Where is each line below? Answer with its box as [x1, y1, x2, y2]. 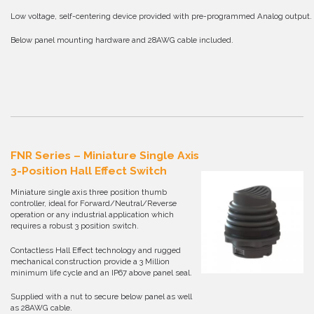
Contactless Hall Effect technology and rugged [11, 245, 181, 255]
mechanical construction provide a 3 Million [11, 256, 170, 266]
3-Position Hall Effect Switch [11, 164, 167, 178]
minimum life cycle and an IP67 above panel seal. [11, 267, 192, 278]
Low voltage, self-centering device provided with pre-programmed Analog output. [11, 11, 312, 22]
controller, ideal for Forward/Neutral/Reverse [11, 198, 177, 209]
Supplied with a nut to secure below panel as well [11, 291, 192, 301]
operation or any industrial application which [11, 210, 174, 220]
